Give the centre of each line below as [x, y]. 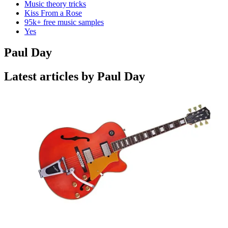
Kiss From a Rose [53, 13]
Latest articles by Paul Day [75, 77]
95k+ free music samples [64, 22]
